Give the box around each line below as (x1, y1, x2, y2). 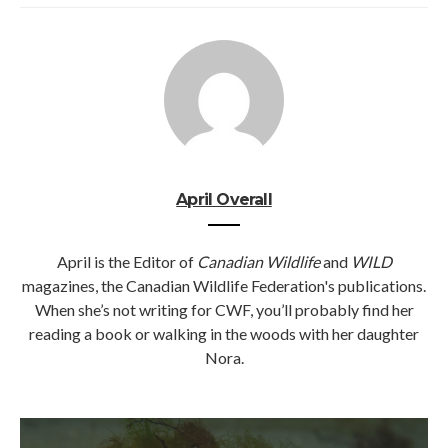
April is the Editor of (56, 251, 197, 271)
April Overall (176, 189, 272, 209)
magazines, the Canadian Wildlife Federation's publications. (22, 275, 426, 295)
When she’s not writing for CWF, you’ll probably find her (34, 299, 414, 319)
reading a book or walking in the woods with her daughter (29, 323, 419, 343)
